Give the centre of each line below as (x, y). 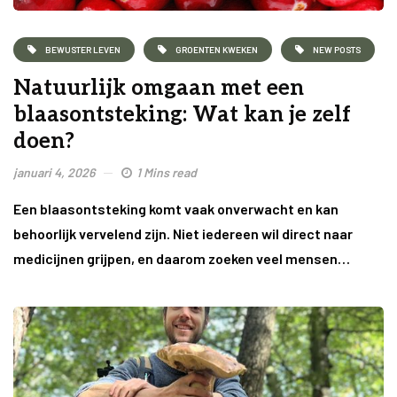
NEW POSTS (337, 49)
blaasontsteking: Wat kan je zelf (182, 115)
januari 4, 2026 (54, 173)
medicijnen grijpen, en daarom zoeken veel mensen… (182, 259)
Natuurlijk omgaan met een (159, 89)
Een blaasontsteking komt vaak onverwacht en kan (176, 209)
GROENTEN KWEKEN (217, 49)
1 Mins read (167, 173)
